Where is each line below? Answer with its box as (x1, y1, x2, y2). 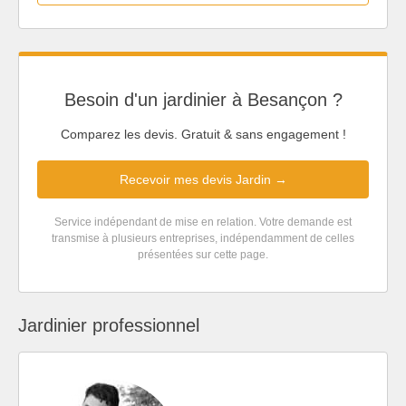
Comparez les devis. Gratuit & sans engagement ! (60, 127, 346, 142)
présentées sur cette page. (138, 248, 268, 262)
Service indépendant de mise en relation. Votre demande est (54, 216, 352, 229)
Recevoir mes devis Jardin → (119, 172, 287, 188)
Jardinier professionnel (18, 315, 199, 336)
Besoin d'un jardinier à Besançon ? (63, 89, 343, 110)
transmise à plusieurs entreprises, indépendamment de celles (52, 232, 354, 246)
